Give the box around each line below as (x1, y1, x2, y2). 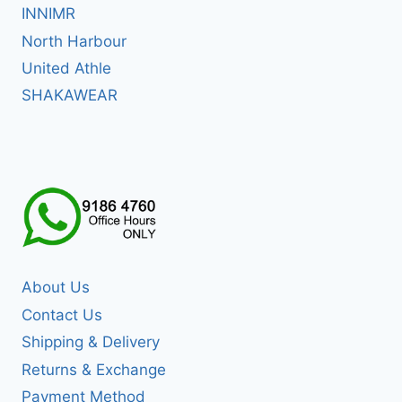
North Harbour (22, 31, 127, 50)
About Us (22, 278, 90, 297)
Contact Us (22, 305, 102, 324)
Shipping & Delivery (22, 333, 160, 352)
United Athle (22, 59, 111, 78)
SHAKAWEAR (22, 86, 118, 105)
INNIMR (22, 4, 75, 23)
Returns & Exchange (22, 360, 166, 379)
